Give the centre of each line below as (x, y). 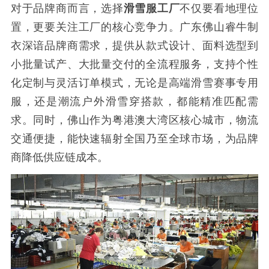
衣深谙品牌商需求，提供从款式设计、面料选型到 (134, 45)
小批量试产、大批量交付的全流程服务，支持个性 (134, 64)
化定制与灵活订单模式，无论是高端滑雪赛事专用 (134, 83)
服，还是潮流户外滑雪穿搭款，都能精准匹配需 (134, 101)
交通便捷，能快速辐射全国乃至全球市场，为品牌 (134, 138)
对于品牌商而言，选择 (67, 8)
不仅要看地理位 (219, 8)
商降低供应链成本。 (59, 157)
